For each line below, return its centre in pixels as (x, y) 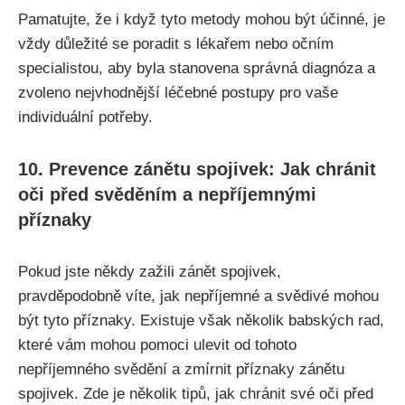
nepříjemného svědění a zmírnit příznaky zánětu (181, 369)
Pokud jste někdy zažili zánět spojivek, (150, 271)
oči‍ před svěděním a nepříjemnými (167, 194)
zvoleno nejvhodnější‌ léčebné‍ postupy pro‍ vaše (178, 92)
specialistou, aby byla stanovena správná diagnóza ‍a (197, 68)
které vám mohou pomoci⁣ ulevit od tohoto (157, 344)
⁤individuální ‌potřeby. (85, 117)
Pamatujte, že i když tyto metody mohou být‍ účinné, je (202, 19)
